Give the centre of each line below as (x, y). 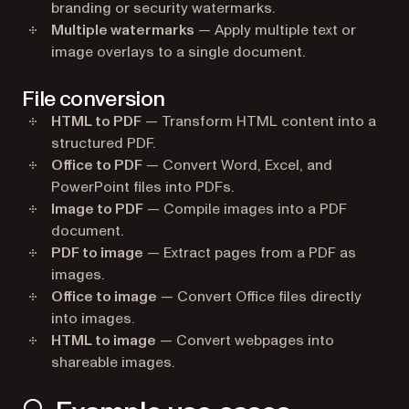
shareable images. (113, 362)
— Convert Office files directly (259, 296)
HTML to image (104, 340)
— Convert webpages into (245, 340)
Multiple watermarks (123, 30)
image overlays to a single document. (178, 52)
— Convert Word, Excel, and (237, 165)
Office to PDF (97, 165)
